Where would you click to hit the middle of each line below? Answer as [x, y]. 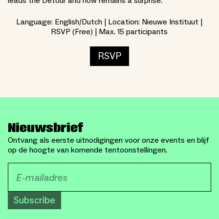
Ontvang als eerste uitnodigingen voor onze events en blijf [109, 141]
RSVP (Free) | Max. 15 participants [109, 32]
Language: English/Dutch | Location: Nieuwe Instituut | [109, 22]
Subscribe [34, 201]
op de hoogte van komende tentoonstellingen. [88, 150]
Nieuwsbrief [45, 128]
